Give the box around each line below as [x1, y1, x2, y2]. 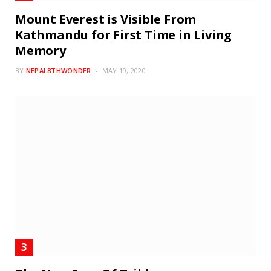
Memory [15, 42, 66, 59]
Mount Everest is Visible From [15, 10, 197, 27]
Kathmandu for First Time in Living [15, 26, 232, 43]
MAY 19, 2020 [102, 65, 146, 75]
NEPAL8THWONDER [25, 65, 91, 75]
